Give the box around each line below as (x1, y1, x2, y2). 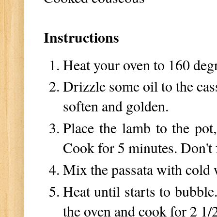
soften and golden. (63, 96, 169, 116)
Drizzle (63, 76, 109, 96)
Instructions (44, 27, 119, 48)
